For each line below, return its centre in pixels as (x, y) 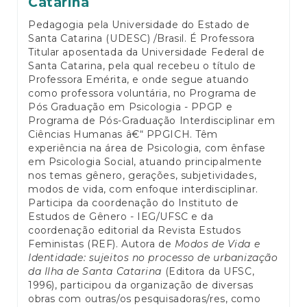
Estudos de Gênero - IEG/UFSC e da (121, 216)
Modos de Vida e (217, 244)
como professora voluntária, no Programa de (143, 93)
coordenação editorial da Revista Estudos (135, 230)
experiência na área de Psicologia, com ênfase (147, 148)
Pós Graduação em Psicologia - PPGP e (131, 107)
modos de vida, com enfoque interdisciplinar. (143, 189)
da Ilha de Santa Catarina (95, 271)
